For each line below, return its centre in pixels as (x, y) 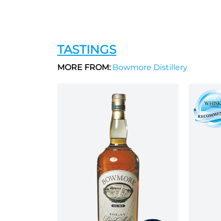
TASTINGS (87, 50)
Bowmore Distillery (149, 67)
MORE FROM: (84, 67)
